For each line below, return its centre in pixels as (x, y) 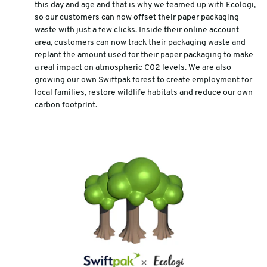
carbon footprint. (66, 105)
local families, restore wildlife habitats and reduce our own (143, 92)
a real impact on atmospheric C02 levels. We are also (133, 67)
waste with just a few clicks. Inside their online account (136, 30)
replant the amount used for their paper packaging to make (144, 55)
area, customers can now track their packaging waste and (140, 42)
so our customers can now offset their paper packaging (136, 17)
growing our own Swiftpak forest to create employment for (143, 80)
